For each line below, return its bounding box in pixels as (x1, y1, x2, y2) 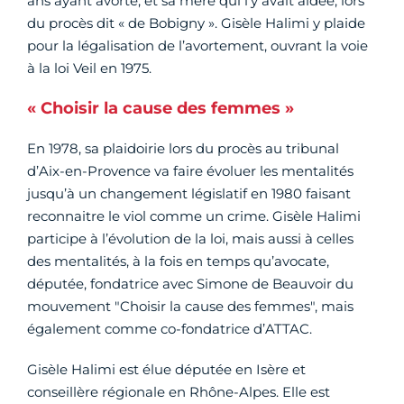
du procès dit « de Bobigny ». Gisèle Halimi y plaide (27, 14, 365, 32)
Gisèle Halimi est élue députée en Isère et (27, 361, 306, 379)
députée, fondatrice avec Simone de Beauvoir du (27, 275, 353, 293)
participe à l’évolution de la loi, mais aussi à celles (27, 230, 353, 248)
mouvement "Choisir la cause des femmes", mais (27, 298, 353, 316)
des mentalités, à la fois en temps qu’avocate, (27, 252, 329, 271)
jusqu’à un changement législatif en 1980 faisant (27, 185, 351, 203)
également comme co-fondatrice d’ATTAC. (27, 320, 312, 338)
